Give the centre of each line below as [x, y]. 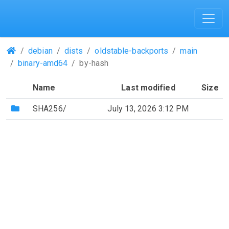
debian [40, 51]
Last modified [148, 88]
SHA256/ [50, 109]
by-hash [94, 63]
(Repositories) [42, 50]
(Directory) [42, 108]
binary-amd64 [43, 63]
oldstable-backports [132, 51]
